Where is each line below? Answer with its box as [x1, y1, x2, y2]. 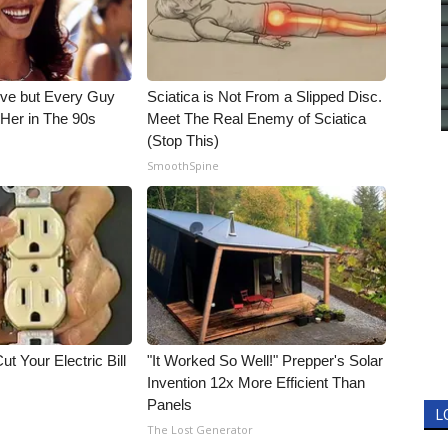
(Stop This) [147, 132, 220, 149]
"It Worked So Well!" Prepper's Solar [147, 352, 384, 369]
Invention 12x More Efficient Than [147, 374, 366, 391]
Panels [147, 396, 193, 413]
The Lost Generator [147, 422, 254, 437]
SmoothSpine [147, 158, 220, 173]
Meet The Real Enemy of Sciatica [147, 110, 367, 127]
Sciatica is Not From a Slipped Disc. [147, 88, 383, 105]
